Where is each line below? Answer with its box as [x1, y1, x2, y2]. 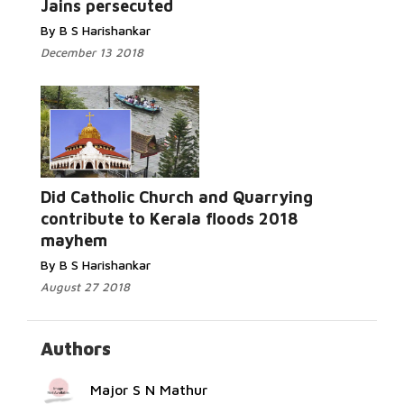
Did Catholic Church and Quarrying [41, 188, 313, 207]
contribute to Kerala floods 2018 [41, 209, 298, 228]
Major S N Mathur [90, 381, 207, 398]
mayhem [41, 231, 107, 250]
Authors [41, 338, 111, 359]
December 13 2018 [41, 45, 143, 60]
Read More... [251, 192, 322, 207]
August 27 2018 [41, 280, 130, 294]
